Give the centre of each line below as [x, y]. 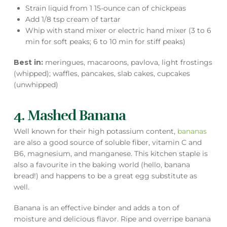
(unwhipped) [36, 84]
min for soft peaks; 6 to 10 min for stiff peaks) [106, 42]
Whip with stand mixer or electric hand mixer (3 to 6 [119, 31]
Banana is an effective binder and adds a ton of [96, 207]
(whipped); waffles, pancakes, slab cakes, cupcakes [102, 73]
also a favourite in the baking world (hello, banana [102, 165]
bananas [192, 131]
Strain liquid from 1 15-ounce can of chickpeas [106, 8]
